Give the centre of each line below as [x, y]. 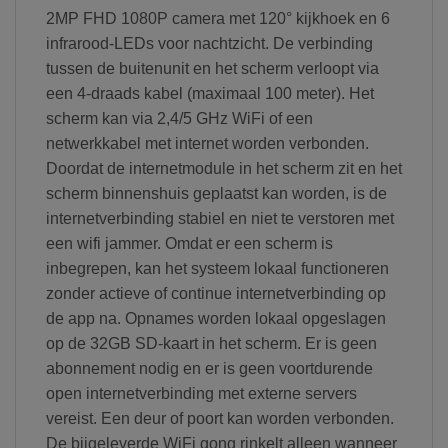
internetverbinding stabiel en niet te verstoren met [220, 218]
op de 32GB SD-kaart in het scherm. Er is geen [211, 343]
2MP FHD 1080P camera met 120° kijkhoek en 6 [218, 18]
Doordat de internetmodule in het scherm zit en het [224, 168]
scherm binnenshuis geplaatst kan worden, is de [216, 193]
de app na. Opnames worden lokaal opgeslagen [216, 318]
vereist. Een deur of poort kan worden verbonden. [220, 418]
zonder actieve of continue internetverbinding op [216, 293]
